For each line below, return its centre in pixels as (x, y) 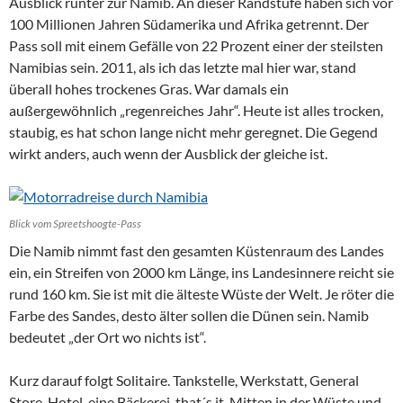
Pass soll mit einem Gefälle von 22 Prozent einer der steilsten (196, 45)
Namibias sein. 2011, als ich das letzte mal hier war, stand (183, 67)
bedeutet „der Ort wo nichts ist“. (107, 337)
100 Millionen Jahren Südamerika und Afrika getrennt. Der (189, 24)
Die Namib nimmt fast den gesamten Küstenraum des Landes (197, 251)
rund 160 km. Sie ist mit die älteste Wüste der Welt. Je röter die (201, 294)
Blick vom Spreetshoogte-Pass (75, 224)
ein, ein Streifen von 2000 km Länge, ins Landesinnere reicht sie (201, 272)
